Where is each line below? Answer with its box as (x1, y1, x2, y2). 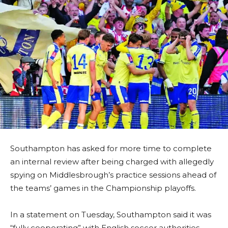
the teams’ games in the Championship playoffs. (10, 183, 196, 193)
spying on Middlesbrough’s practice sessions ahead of (10, 170, 216, 180)
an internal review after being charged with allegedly (10, 157, 214, 167)
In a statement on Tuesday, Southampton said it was (10, 210, 211, 220)
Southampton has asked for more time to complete (10, 144, 212, 154)
